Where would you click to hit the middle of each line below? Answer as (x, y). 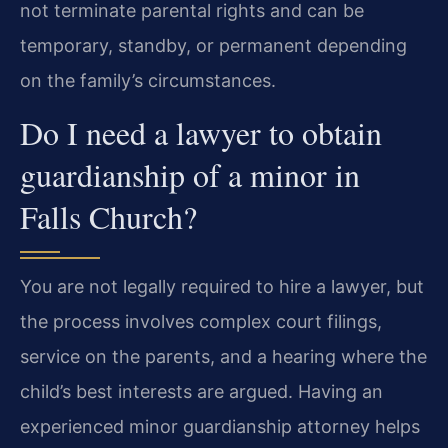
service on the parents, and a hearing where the (223, 357)
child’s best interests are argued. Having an (201, 392)
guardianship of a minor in (190, 175)
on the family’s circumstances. (148, 80)
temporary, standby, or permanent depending (213, 45)
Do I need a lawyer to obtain (201, 133)
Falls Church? (108, 217)
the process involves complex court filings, (201, 322)
